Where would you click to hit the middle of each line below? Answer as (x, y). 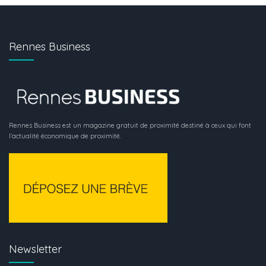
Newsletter (35, 249)
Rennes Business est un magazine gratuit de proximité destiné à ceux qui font (130, 125)
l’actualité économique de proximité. (65, 136)
